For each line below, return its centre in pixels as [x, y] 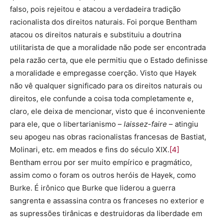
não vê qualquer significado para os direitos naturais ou [106, 86]
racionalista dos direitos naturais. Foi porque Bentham [103, 22]
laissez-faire [145, 124]
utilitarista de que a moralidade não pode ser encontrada [108, 48]
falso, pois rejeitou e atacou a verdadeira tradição [95, 9]
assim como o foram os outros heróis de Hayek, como [103, 175]
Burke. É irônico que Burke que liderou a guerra [93, 188]
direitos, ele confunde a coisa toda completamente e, [102, 99]
